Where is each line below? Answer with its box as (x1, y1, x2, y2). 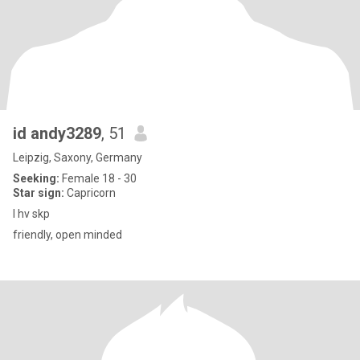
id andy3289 (13, 124, 101, 143)
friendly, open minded (13, 228, 122, 241)
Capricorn (64, 186, 116, 199)
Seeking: (13, 172, 59, 185)
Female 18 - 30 (59, 172, 137, 185)
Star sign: (13, 186, 64, 199)
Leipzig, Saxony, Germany (13, 151, 142, 164)
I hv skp (13, 207, 50, 220)
